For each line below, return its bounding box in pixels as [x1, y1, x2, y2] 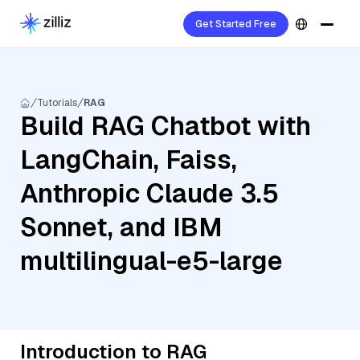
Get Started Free [195, 18, 276, 31]
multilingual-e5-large [20, 244, 283, 277]
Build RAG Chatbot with [20, 109, 311, 142]
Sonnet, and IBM [20, 211, 223, 243]
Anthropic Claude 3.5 [20, 177, 279, 210]
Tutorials [37, 96, 77, 109]
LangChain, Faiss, [20, 143, 237, 176]
